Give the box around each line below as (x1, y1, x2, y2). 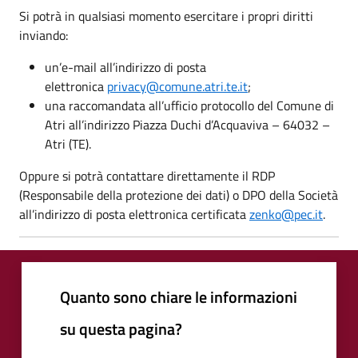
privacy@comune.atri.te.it (107, 76, 248, 96)
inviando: (19, 25, 68, 45)
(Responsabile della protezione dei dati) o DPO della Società (19, 185, 338, 205)
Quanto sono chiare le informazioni (60, 284, 297, 309)
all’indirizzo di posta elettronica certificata (19, 204, 249, 224)
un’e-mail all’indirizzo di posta (45, 57, 206, 77)
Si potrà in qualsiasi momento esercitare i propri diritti (19, 6, 313, 26)
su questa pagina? (60, 316, 182, 341)
